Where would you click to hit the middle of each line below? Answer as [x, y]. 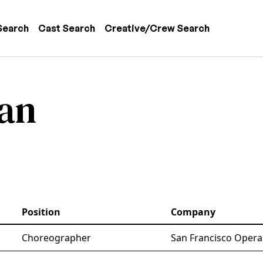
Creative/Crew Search [157, 28]
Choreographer [56, 238]
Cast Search [67, 28]
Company [193, 212]
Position [41, 212]
